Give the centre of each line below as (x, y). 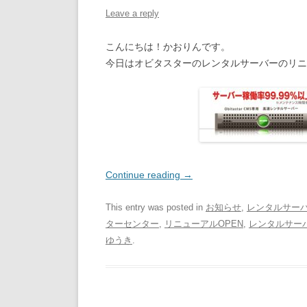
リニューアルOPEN (204, 224)
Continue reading (144, 175)
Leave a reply (132, 13)
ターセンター (132, 224)
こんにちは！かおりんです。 (168, 47)
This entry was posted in (156, 207)
